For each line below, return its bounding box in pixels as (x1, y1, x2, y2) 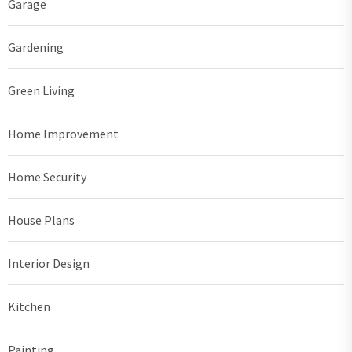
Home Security (8, 169, 86, 185)
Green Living (8, 82, 75, 99)
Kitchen (8, 299, 50, 315)
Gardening (8, 39, 64, 56)
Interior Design (8, 255, 90, 272)
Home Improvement (8, 126, 119, 142)
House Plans (8, 212, 75, 229)
